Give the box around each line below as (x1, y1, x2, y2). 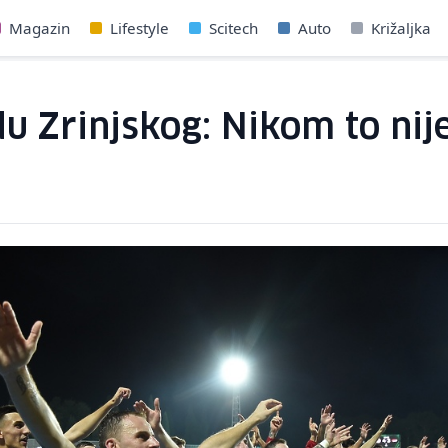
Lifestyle (110, 18, 170, 38)
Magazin (9, 18, 71, 38)
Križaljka (371, 18, 432, 38)
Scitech (209, 18, 259, 38)
